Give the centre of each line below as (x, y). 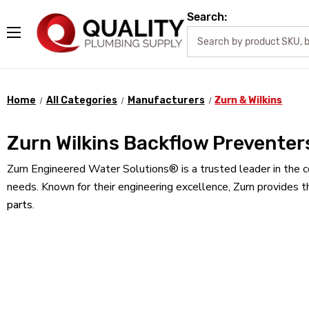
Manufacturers (166, 100)
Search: (207, 17)
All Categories (81, 100)
